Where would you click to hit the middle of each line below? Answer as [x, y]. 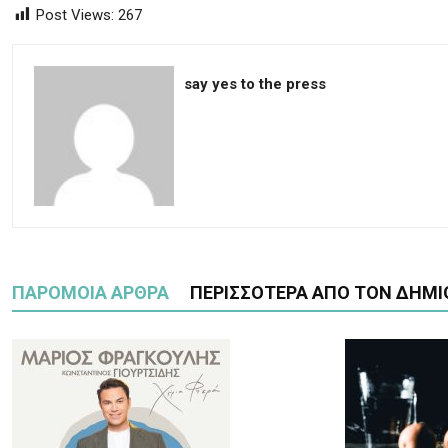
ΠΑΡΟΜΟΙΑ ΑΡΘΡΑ [90, 292]
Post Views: [75, 15]
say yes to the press [255, 84]
